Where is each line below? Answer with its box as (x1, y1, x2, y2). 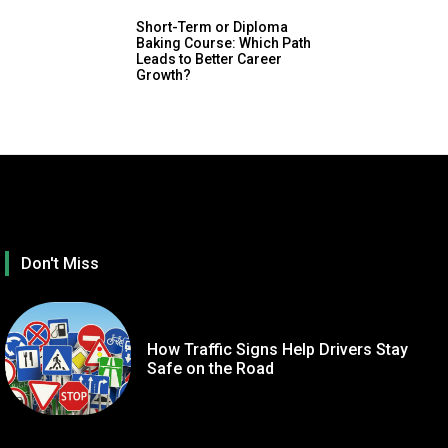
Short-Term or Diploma (136, 18, 288, 35)
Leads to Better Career (136, 50, 282, 67)
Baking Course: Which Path (136, 34, 311, 51)
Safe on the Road (146, 358, 274, 378)
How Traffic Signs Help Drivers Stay (146, 339, 408, 359)
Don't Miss (21, 254, 100, 274)
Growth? (136, 66, 191, 83)
